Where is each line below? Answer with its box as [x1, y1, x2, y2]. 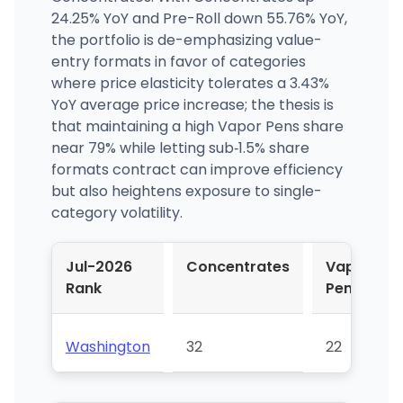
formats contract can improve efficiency [50, 158, 343, 180]
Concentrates [185, 255, 290, 277]
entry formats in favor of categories [50, 50, 306, 72]
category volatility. [50, 201, 183, 223]
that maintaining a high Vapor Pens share [50, 115, 344, 137]
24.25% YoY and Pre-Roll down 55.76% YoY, [50, 7, 347, 29]
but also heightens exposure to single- [50, 180, 322, 201]
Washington [65, 336, 150, 357]
